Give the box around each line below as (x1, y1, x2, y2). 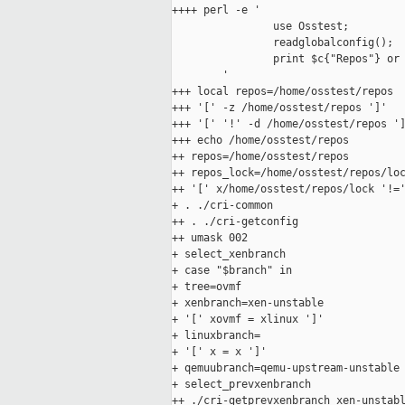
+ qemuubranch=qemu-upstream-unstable (172, 362, 400, 375)
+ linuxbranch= (172, 329, 260, 343)
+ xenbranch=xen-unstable (172, 297, 324, 310)
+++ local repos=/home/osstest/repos (172, 85, 393, 99)
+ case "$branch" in (172, 264, 292, 278)
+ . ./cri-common (172, 199, 273, 212)
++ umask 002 (172, 231, 248, 245)
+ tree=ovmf (172, 280, 241, 294)
